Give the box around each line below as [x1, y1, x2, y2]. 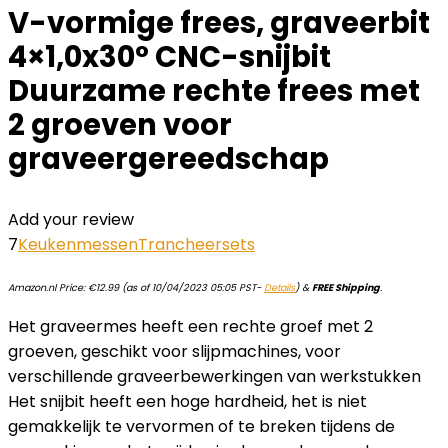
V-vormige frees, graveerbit [8, 3, 430, 43]
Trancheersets [138, 233, 255, 256]
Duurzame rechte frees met [8, 71, 420, 111]
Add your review [8, 208, 134, 231]
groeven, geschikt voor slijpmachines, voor [8, 340, 341, 363]
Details [264, 281, 295, 294]
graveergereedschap [8, 139, 329, 179]
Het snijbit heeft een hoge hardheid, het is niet [8, 390, 367, 413]
